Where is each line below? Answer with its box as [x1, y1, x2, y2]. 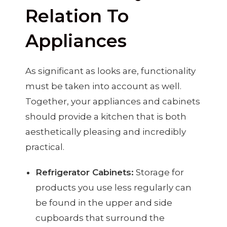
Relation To [25, 5, 129, 27]
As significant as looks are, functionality [25, 66, 196, 77]
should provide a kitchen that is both [25, 111, 186, 122]
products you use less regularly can [35, 182, 192, 193]
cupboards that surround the [35, 213, 165, 223]
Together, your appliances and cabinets [25, 96, 200, 107]
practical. [25, 142, 64, 153]
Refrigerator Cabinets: [35, 167, 134, 178]
